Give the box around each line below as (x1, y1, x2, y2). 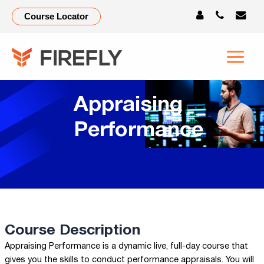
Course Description (4, 224, 140, 237)
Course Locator (24, 12, 88, 21)
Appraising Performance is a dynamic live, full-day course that (4, 243, 248, 250)
